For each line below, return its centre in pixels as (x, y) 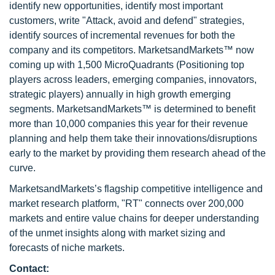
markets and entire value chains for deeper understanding (134, 218)
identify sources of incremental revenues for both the (122, 35)
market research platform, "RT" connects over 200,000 (126, 203)
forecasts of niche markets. (67, 248)
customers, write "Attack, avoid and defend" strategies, (127, 21)
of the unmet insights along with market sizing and (117, 233)
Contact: (29, 269)
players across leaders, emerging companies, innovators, (133, 79)
